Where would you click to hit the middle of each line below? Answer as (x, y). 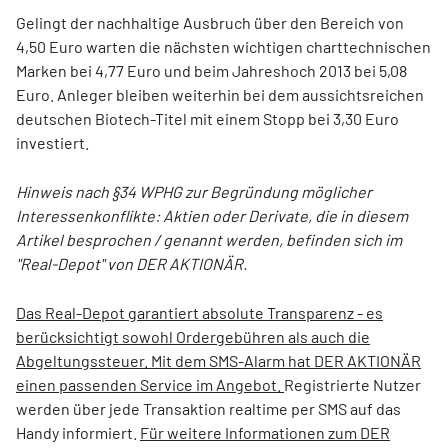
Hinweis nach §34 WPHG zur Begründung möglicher (194, 192)
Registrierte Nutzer (352, 385)
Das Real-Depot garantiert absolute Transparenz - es (199, 313)
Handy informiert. (78, 433)
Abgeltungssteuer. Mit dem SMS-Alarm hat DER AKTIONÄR (218, 361)
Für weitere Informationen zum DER (265, 433)
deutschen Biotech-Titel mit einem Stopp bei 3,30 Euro (207, 119)
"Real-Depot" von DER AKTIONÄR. (131, 264)
